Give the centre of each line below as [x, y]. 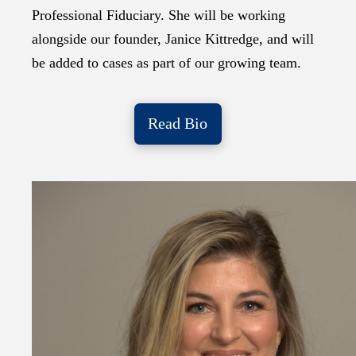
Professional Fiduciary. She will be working [159, 15]
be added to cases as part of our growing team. [166, 62]
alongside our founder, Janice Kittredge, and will [173, 39]
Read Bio [178, 124]
